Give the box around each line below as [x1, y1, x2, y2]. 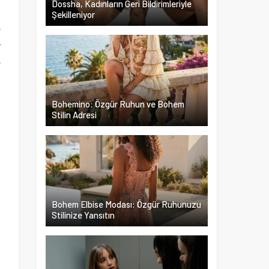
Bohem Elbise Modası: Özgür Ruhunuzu [52, 199, 201, 210]
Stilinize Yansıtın [52, 210, 115, 220]
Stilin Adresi [52, 109, 97, 120]
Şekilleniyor [52, 9, 95, 20]
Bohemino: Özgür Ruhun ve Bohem [52, 98, 184, 109]
